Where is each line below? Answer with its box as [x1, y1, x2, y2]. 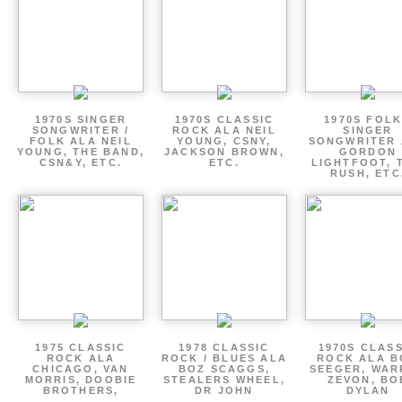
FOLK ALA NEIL [30, 135, 132, 146]
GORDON [338, 146, 398, 157]
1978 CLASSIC [179, 342, 270, 353]
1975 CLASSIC [35, 342, 127, 353]
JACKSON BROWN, [164, 146, 284, 157]
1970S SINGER [34, 114, 127, 125]
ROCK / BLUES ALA [161, 353, 288, 363]
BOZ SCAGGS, [178, 363, 271, 374]
